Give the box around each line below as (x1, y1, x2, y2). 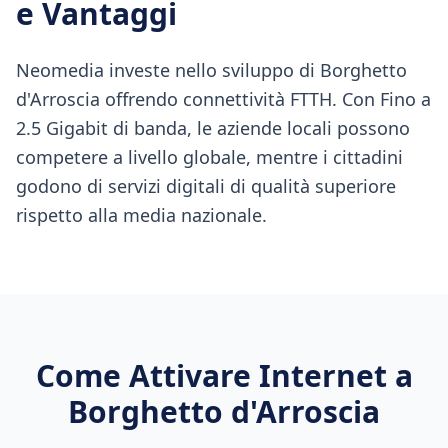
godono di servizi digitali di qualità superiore (16, 174, 396, 198)
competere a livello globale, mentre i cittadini (16, 145, 403, 169)
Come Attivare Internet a (35, 355, 413, 396)
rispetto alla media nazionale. (16, 203, 267, 227)
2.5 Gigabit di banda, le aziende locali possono (16, 116, 410, 140)
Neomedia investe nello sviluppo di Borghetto (16, 58, 407, 82)
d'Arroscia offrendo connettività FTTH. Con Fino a (16, 87, 431, 111)
